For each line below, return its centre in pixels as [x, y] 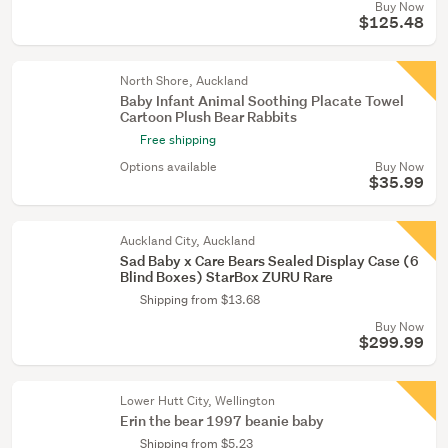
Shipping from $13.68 [200, 299]
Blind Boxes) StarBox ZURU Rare [226, 276]
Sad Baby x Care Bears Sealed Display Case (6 [269, 260]
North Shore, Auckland [184, 80]
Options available [168, 166]
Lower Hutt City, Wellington [197, 400]
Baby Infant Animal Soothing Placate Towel [262, 100]
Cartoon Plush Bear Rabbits [208, 116]
